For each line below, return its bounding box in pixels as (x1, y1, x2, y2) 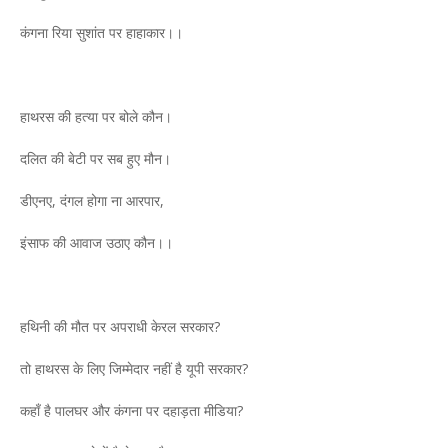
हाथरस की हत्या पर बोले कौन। (20, 107, 172, 126)
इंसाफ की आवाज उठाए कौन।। (20, 233, 173, 252)
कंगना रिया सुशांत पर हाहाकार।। (20, 23, 183, 42)
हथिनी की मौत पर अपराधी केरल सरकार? (20, 317, 220, 336)
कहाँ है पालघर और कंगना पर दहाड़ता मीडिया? (20, 401, 247, 420)
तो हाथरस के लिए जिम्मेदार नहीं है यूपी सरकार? (20, 359, 252, 378)
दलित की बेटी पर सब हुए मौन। (20, 149, 175, 168)
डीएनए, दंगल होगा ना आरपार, (20, 191, 164, 210)
